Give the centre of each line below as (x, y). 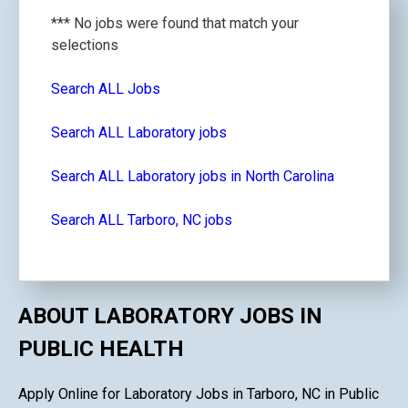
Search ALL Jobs (106, 89)
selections (85, 45)
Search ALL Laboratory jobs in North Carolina (193, 176)
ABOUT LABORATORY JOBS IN (170, 316)
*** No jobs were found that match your (175, 23)
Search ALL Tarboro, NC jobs (142, 220)
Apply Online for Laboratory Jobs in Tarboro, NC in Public (199, 393)
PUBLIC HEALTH (101, 348)
